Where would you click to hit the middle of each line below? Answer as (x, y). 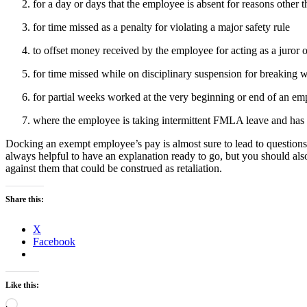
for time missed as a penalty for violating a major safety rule (161, 27)
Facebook (54, 241)
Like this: (22, 285)
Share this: (25, 199)
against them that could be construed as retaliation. (114, 168)
